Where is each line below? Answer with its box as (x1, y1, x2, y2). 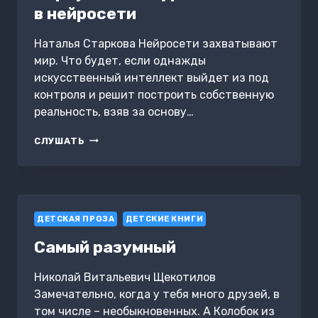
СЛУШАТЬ (34, 135, 85, 146)
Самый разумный (34, 236, 176, 257)
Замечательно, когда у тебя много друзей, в (34, 287, 280, 301)
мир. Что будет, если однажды (34, 53, 206, 67)
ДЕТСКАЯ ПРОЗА (37, 214, 115, 224)
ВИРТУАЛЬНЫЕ (84, 133, 164, 144)
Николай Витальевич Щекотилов (34, 270, 216, 284)
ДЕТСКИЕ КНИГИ (125, 214, 204, 224)
